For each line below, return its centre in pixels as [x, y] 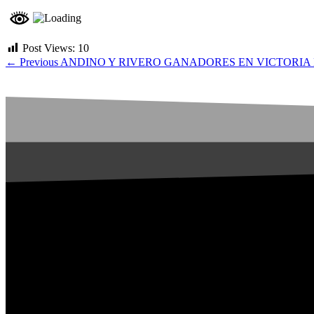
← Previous [32, 62]
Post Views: [49, 48]
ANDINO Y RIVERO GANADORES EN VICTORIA [185, 62]
